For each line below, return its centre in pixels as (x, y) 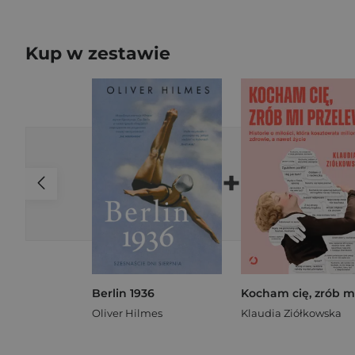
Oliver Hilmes (127, 313)
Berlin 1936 (123, 293)
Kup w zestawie (98, 53)
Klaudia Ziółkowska (291, 313)
